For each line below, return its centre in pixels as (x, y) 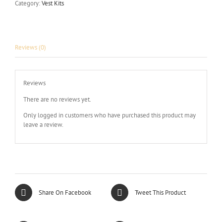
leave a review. (43, 124)
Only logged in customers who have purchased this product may (109, 115)
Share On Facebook (65, 193)
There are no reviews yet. (57, 99)
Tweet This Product (160, 193)
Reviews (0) (30, 47)
